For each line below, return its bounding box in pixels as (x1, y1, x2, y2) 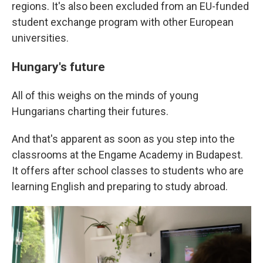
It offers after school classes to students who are (12, 164, 244, 177)
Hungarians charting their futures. (12, 104, 168, 117)
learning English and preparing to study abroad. (12, 180, 228, 193)
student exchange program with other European (12, 15, 234, 28)
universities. (12, 31, 69, 44)
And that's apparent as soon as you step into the (12, 132, 235, 145)
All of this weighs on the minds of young (12, 89, 198, 102)
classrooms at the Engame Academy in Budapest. (12, 148, 243, 161)
